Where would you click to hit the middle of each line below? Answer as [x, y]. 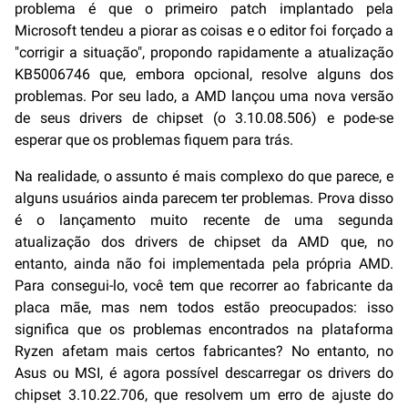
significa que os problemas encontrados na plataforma [204, 329]
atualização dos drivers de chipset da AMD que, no [204, 241]
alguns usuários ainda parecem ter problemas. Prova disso [204, 198]
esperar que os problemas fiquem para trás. [154, 139]
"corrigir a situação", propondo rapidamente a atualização [204, 52]
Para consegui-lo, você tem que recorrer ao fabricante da [204, 285]
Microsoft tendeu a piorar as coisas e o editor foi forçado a [204, 30]
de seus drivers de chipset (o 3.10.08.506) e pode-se [204, 117]
